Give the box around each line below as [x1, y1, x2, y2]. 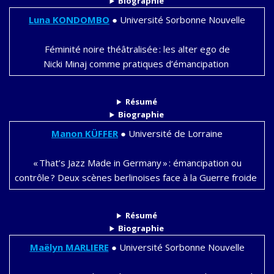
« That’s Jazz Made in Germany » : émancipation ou [32, 157, 242, 169]
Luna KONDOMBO [29, 13, 109, 26]
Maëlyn [29, 241, 63, 254]
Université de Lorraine [126, 127, 223, 140]
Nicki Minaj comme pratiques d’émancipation [43, 57, 231, 70]
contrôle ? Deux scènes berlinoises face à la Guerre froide [15, 171, 259, 184]
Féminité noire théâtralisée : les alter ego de [44, 43, 230, 56]
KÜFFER [85, 127, 118, 140]
